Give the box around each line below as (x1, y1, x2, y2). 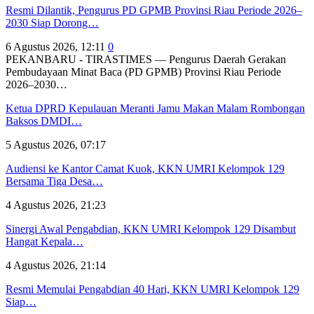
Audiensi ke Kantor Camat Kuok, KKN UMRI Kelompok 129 (6, 162, 285, 175)
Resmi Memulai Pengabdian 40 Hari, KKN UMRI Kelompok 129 (6, 282, 299, 295)
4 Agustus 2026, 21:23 (6, 198, 106, 211)
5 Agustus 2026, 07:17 (6, 138, 106, 151)
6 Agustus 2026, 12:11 (6, 40, 105, 53)
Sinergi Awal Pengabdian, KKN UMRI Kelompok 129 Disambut (6, 222, 296, 235)
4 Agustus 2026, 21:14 (6, 259, 106, 271)
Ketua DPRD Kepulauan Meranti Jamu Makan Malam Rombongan (6, 102, 305, 114)
